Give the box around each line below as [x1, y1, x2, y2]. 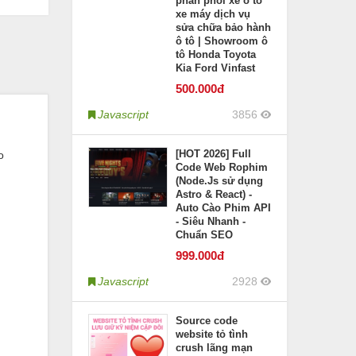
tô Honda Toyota [176, 48, 256, 60]
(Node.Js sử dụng [176, 175, 263, 187]
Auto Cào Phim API [176, 202, 271, 214]
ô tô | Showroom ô [176, 35, 268, 47]
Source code [176, 315, 238, 327]
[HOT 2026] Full [176, 148, 251, 160]
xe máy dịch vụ [176, 8, 250, 20]
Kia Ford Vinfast [176, 62, 255, 74]
